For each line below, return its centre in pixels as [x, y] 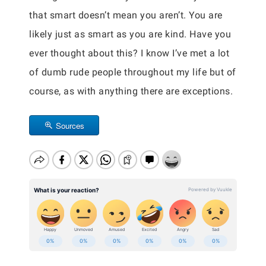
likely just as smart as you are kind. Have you [130, 34]
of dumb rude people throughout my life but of [133, 72]
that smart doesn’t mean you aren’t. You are [126, 15]
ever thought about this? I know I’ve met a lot [129, 53]
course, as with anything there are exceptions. [131, 91]
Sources [70, 126]
